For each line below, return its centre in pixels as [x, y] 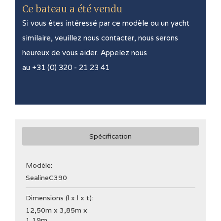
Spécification [110, 136]
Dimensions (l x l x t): [59, 198]
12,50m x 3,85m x [56, 210]
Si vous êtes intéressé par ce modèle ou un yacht [106, 23]
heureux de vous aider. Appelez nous [85, 53]
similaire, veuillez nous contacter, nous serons [100, 38]
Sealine [37, 178]
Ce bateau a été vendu [72, 9]
